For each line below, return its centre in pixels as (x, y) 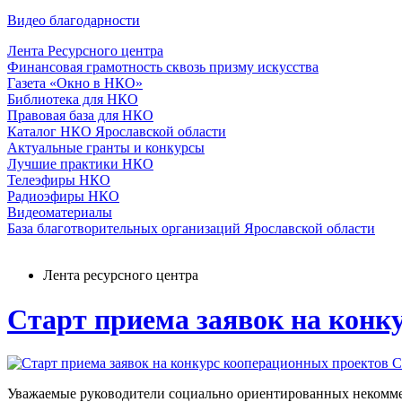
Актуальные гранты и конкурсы (106, 148)
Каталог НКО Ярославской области (117, 132)
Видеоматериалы (60, 213)
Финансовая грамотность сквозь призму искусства (163, 67)
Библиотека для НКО (73, 100)
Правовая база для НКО (80, 116)
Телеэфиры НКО (59, 180)
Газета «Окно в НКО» (75, 83)
